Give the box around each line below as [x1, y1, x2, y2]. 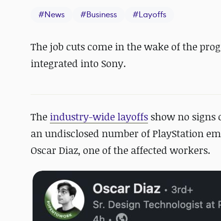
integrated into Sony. [31, 57, 126, 70]
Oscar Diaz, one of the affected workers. [31, 144, 210, 157]
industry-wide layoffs [50, 110, 148, 123]
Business [86, 9, 117, 20]
